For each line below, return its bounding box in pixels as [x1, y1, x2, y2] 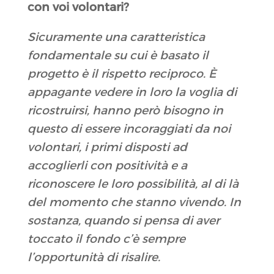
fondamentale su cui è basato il [27, 48, 209, 63]
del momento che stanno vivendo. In [27, 195, 241, 210]
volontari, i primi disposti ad [27, 140, 187, 155]
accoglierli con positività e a [27, 158, 187, 173]
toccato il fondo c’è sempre [27, 232, 185, 246]
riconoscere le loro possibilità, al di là [27, 177, 239, 191]
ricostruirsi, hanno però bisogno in [27, 103, 223, 118]
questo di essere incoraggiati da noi [27, 122, 231, 136]
